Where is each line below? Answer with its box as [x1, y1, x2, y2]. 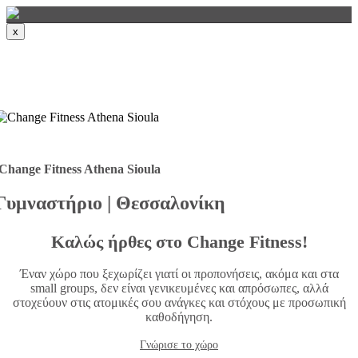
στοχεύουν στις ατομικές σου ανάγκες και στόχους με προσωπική [12, 295, 346, 309]
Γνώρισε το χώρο [140, 338, 218, 351]
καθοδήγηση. [145, 309, 213, 324]
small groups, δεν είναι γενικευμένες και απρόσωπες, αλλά [30, 280, 328, 295]
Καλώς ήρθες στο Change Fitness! [50, 231, 308, 252]
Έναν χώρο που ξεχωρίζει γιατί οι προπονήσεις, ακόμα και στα [19, 266, 339, 280]
